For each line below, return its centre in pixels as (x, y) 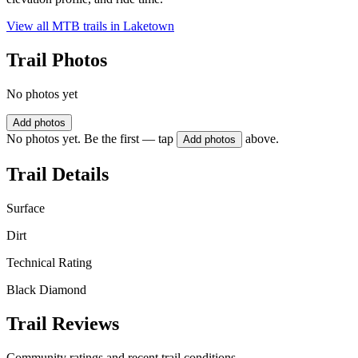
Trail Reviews (63, 323)
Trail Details (58, 174)
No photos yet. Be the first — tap (90, 139)
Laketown (149, 26)
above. (262, 139)
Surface (26, 208)
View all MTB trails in (65, 26)
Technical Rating (49, 262)
